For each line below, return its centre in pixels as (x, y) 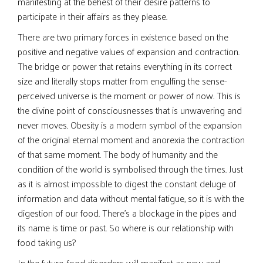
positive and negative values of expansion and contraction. (129, 51)
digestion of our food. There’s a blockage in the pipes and (127, 213)
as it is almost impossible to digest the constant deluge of (127, 183)
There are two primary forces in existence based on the (123, 37)
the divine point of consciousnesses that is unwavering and (130, 110)
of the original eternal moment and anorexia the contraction (131, 139)
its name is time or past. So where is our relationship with (126, 227)
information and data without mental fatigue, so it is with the (131, 198)
